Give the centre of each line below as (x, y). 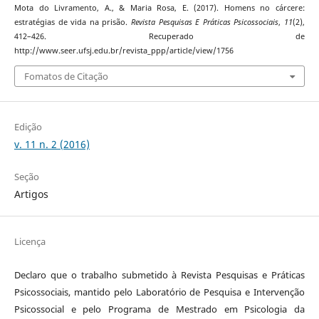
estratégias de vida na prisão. (72, 22)
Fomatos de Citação (66, 76)
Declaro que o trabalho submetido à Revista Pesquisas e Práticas (159, 274)
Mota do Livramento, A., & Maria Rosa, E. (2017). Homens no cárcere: (159, 8)
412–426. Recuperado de (159, 37)
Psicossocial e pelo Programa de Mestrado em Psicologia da (159, 309)
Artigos (31, 194)
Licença (30, 241)
